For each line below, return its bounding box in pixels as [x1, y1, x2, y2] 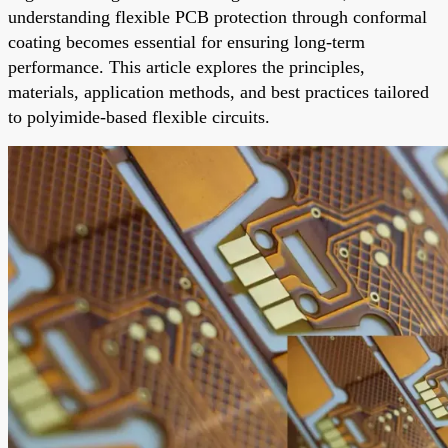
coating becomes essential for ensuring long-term [8, 31, 365, 52]
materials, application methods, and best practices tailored [8, 81, 429, 102]
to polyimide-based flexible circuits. [8, 106, 270, 127]
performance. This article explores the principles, [8, 56, 365, 77]
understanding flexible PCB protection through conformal [8, 6, 427, 27]
